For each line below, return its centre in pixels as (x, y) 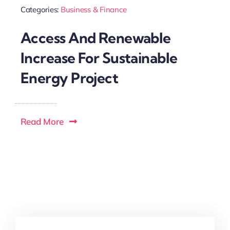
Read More (42, 121)
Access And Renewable (95, 37)
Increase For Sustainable (99, 57)
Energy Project (69, 78)
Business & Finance (93, 10)
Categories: (40, 10)
